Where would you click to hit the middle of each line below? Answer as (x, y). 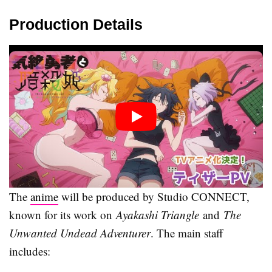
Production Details (76, 25)
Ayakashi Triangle (158, 215)
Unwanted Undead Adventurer (80, 233)
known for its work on (63, 215)
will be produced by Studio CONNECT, (154, 197)
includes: (30, 251)
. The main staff (187, 233)
